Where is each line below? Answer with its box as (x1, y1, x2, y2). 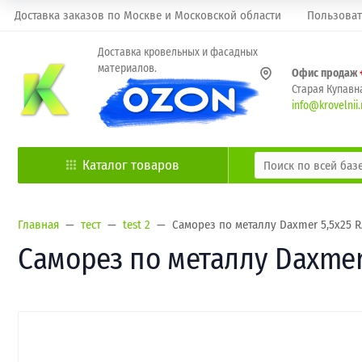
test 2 (123, 217, 150, 232)
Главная (18, 217, 59, 232)
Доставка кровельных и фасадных (98, 45, 258, 59)
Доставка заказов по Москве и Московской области (15, 8, 281, 23)
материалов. (98, 61, 157, 75)
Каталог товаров (82, 157, 179, 174)
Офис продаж (292, 65, 360, 80)
